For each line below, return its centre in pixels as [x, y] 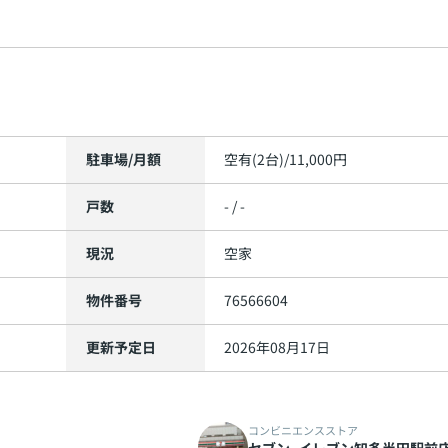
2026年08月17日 [277, 347]
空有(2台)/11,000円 [285, 159]
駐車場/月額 [123, 159]
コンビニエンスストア [303, 430]
